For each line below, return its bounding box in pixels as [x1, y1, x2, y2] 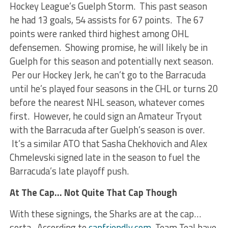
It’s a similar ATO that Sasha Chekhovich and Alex [9, 136, 207, 151]
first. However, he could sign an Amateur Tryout [9, 109, 202, 123]
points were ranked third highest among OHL [9, 26, 189, 41]
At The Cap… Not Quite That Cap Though [9, 185, 177, 199]
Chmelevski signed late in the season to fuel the [9, 150, 200, 164]
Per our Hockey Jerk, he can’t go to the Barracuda [9, 68, 206, 82]
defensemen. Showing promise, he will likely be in [9, 40, 208, 54]
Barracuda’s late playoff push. [9, 164, 129, 178]
